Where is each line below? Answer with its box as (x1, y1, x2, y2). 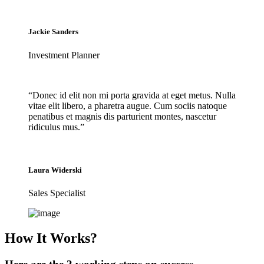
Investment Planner (28, 49, 100, 60)
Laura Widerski (28, 165, 82, 174)
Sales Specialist (28, 187, 85, 198)
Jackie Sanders (28, 27, 78, 37)
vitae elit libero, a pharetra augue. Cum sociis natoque (28, 100, 227, 111)
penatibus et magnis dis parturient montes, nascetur (28, 111, 216, 121)
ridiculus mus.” (28, 121, 84, 132)
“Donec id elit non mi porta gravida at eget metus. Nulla (28, 90, 236, 100)
